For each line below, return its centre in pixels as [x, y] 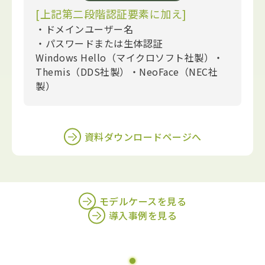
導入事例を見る [143, 216]
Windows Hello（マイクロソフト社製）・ [130, 58]
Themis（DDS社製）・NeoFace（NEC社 [127, 72]
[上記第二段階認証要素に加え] [111, 14]
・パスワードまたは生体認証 [99, 43]
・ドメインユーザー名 [84, 29]
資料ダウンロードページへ [143, 137]
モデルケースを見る [143, 201]
